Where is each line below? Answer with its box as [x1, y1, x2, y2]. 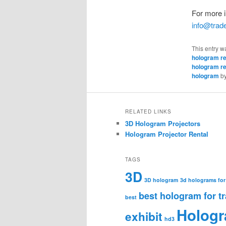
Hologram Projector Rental [125, 129, 208, 139]
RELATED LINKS [125, 108, 172, 116]
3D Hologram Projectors [125, 119, 200, 129]
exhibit [125, 208, 162, 224]
